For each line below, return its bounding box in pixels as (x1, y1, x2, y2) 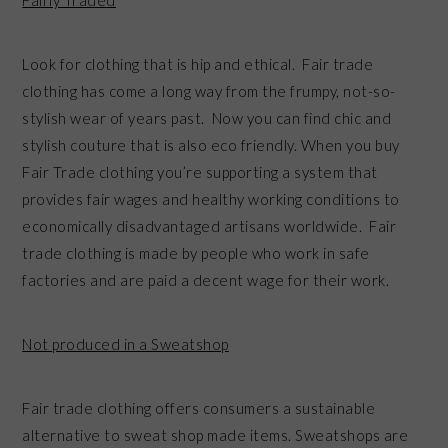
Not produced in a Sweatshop (22, 334, 229, 353)
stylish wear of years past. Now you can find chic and (22, 108, 392, 127)
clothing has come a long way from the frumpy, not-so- (22, 81, 396, 100)
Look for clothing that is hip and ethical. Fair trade (22, 54, 374, 73)
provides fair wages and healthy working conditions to (22, 189, 400, 208)
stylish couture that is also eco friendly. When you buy (22, 135, 400, 154)
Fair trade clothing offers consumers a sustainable (22, 398, 376, 417)
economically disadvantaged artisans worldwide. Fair (22, 216, 397, 235)
